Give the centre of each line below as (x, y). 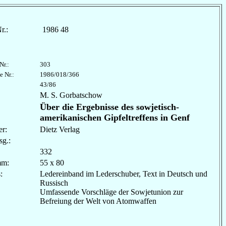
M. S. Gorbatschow (71, 95)
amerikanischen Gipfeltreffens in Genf (115, 118)
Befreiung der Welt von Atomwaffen (98, 201)
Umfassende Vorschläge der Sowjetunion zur (111, 192)
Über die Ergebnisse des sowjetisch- (109, 107)
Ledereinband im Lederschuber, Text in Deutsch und (124, 174)
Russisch (54, 183)
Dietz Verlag (60, 129)
